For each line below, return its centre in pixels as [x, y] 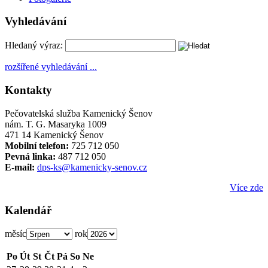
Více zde [246, 187]
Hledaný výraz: [34, 45]
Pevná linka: [30, 156]
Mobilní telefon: [37, 145]
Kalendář [28, 211]
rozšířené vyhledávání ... [51, 67]
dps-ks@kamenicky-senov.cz [92, 167]
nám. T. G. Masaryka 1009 [56, 124]
